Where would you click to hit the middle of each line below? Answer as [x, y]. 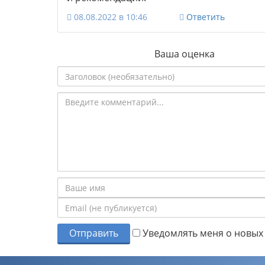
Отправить [94, 233]
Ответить [206, 17]
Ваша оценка [185, 54]
